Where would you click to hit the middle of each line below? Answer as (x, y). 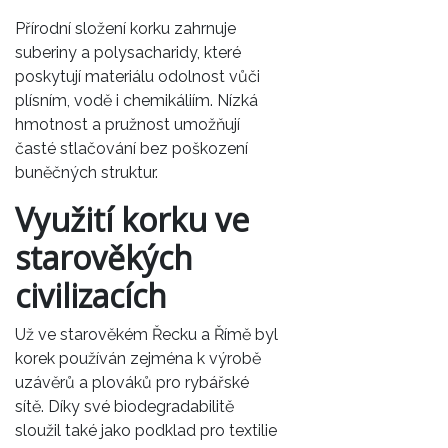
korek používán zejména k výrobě (138, 359)
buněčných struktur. (86, 173)
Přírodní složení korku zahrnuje (125, 29)
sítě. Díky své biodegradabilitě (124, 407)
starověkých (104, 258)
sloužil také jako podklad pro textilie (146, 431)
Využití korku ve (132, 220)
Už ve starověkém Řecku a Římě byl (146, 335)
